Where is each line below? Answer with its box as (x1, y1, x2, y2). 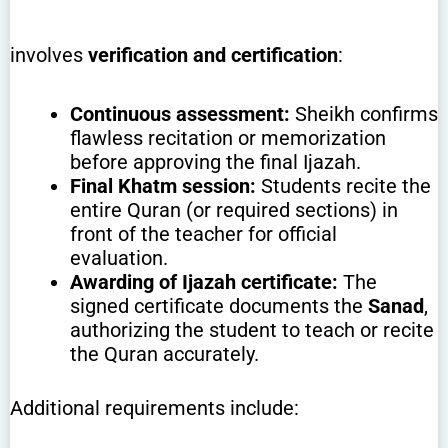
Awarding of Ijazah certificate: (70, 269, 338, 294)
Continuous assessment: (70, 101, 290, 126)
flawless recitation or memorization (70, 125, 386, 150)
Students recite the (256, 173, 431, 198)
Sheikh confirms (290, 101, 438, 126)
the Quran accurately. (70, 341, 259, 366)
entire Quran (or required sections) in (70, 197, 398, 222)
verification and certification (88, 42, 338, 67)
